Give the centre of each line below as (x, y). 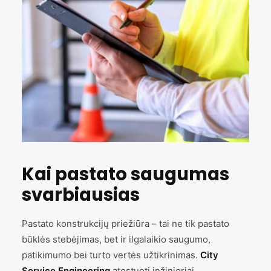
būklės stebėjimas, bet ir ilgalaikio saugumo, (116, 239)
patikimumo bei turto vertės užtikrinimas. (111, 255)
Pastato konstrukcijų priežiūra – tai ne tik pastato (126, 224)
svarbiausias (81, 195)
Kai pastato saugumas (126, 174)
